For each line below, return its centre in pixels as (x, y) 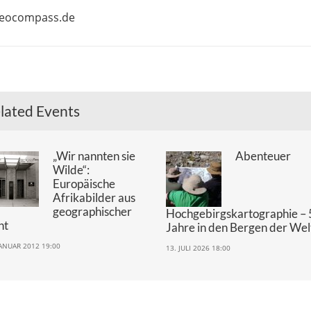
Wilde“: (72, 169)
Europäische (84, 183)
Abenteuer (263, 155)
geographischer (93, 211)
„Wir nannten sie (94, 155)
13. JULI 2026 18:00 (198, 247)
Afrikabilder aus (94, 197)
